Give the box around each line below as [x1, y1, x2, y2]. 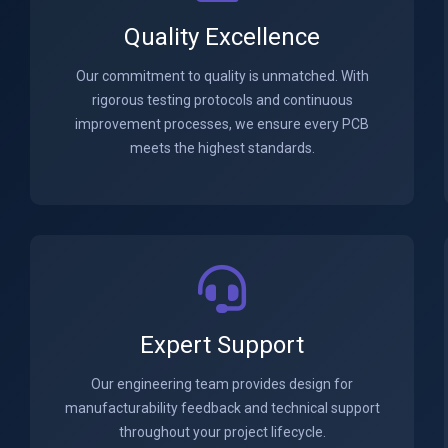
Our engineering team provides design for [91, 376, 353, 392]
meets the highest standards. [129, 140, 315, 156]
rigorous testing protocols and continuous [91, 92, 353, 108]
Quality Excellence [124, 23, 320, 51]
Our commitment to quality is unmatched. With [75, 68, 369, 84]
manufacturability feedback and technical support [64, 400, 380, 416]
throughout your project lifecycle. [118, 424, 326, 440]
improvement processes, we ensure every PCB [75, 116, 369, 132]
